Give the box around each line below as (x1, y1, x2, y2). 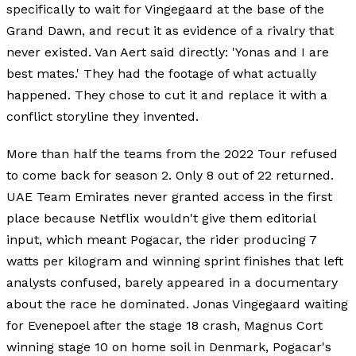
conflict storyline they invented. (6, 108, 199, 124)
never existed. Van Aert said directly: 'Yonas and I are (6, 44, 329, 60)
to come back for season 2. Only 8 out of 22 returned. (6, 167, 334, 183)
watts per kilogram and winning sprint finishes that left (6, 253, 343, 269)
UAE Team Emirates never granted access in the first (6, 188, 332, 204)
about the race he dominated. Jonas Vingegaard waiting (6, 296, 348, 311)
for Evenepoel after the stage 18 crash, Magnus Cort (6, 317, 323, 333)
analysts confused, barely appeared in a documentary (6, 274, 338, 290)
